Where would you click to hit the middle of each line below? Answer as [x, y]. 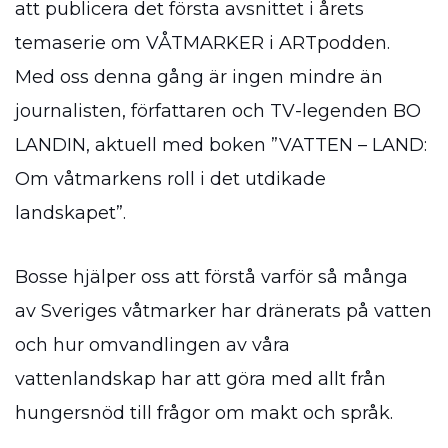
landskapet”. [70, 212]
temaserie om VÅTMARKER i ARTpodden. [202, 42]
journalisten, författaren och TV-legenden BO [218, 110]
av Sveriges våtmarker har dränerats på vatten [223, 310]
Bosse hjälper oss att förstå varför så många [211, 276]
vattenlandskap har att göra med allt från [200, 378]
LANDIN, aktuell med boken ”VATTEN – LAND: [221, 144]
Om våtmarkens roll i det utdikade [170, 178]
